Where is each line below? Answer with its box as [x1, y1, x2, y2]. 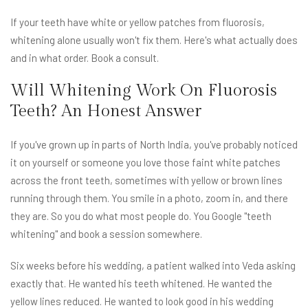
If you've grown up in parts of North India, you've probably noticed [10, 138, 298, 151]
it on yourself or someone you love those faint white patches [10, 156, 280, 169]
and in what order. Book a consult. [10, 52, 159, 65]
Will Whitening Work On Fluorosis [10, 81, 277, 101]
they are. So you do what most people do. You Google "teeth [10, 210, 272, 223]
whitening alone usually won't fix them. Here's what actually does [10, 34, 298, 47]
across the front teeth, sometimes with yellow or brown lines [10, 174, 283, 187]
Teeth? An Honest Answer [10, 102, 201, 122]
